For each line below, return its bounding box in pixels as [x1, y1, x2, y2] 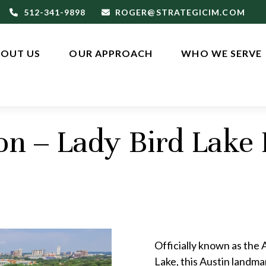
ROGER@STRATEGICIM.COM [115, 7, 245, 17]
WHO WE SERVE [181, 47, 262, 59]
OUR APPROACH [69, 47, 153, 59]
